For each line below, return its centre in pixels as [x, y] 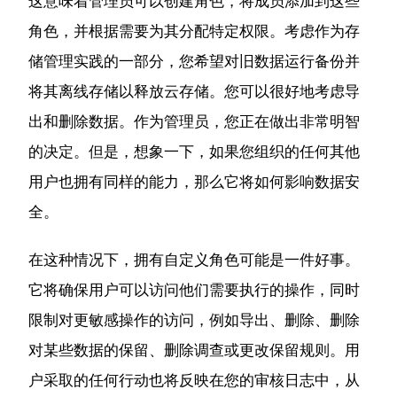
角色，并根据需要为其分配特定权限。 [157, 31]
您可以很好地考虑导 [292, 91]
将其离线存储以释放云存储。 [127, 91]
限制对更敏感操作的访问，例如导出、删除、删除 [195, 319]
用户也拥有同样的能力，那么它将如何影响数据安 [195, 181]
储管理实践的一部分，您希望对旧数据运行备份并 [195, 61]
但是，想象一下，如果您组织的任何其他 [225, 151]
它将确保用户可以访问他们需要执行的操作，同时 [195, 289]
